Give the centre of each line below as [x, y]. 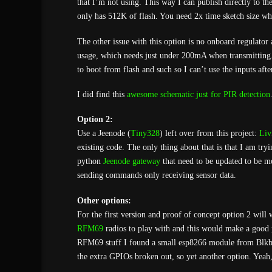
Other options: [104, 200]
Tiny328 [145, 134]
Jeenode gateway [131, 161]
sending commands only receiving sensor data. [156, 175]
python [90, 161]
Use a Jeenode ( [104, 134]
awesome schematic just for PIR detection [198, 94]
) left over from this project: [209, 134]
